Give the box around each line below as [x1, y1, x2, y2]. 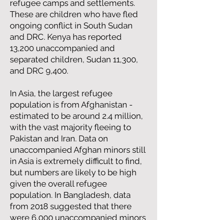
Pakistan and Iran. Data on [10, 134, 108, 143]
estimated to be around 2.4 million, [10, 111, 143, 121]
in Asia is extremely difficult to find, [10, 156, 142, 166]
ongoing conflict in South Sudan [10, 21, 133, 30]
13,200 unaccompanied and [10, 43, 115, 53]
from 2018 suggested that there [10, 201, 132, 211]
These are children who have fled [10, 9, 138, 19]
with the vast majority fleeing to [10, 122, 131, 132]
